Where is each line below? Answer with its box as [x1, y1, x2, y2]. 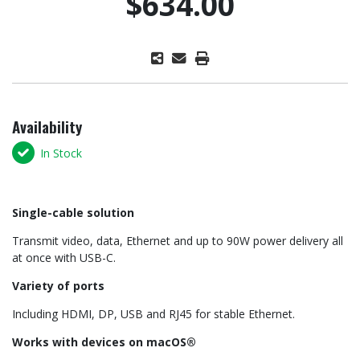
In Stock [40, 145, 82, 161]
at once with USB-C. [12, 250, 116, 266]
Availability [12, 115, 82, 139]
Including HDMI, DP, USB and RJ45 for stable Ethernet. [12, 306, 295, 322]
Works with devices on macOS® [12, 334, 196, 350]
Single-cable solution [12, 205, 134, 221]
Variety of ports [12, 278, 104, 294]
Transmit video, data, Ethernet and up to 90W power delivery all [12, 233, 343, 249]
